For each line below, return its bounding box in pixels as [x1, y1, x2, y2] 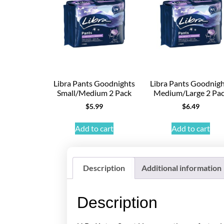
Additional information [141, 163, 221, 173]
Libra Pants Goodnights [53, 78, 135, 88]
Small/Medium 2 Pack [57, 87, 132, 97]
